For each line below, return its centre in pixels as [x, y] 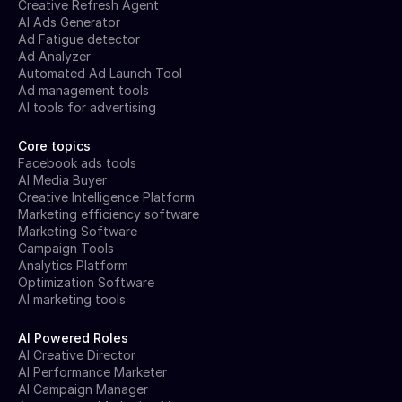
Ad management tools [83, 90]
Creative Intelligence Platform [106, 197]
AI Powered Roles [73, 337]
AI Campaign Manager [83, 389]
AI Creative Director [77, 354]
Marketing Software [78, 231]
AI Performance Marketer [92, 371]
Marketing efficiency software [109, 214]
